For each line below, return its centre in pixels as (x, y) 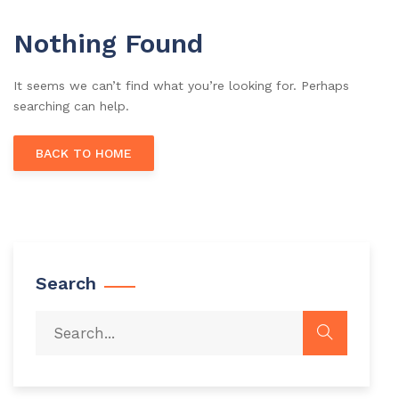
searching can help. (71, 106)
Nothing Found (108, 43)
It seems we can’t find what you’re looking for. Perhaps (181, 85)
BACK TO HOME (84, 153)
